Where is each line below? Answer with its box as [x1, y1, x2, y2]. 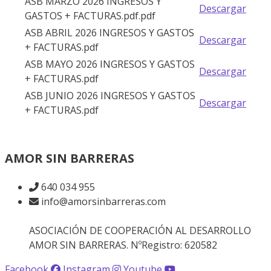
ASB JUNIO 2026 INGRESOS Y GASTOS [25, 89, 195, 103]
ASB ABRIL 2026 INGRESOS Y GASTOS [25, 26, 194, 40]
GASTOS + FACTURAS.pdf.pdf [25, 9, 155, 23]
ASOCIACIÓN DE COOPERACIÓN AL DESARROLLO [29, 224, 251, 238]
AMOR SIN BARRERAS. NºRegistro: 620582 [29, 238, 217, 252]
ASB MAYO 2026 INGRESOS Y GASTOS [25, 57, 195, 71]
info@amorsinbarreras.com [41, 195, 166, 209]
